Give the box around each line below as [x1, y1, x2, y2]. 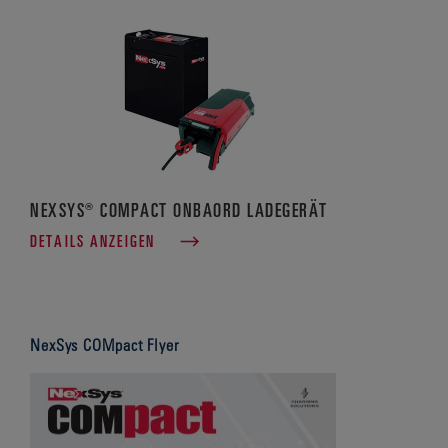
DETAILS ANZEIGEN [30, 230, 156, 252]
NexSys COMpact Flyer [30, 335, 179, 355]
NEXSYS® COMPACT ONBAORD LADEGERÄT [30, 197, 328, 222]
